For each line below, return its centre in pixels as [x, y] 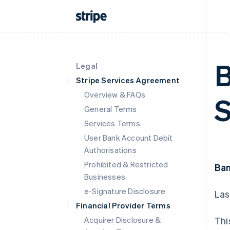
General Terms [111, 109]
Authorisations [110, 150]
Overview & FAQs [115, 94]
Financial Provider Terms [123, 205]
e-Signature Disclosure [125, 191]
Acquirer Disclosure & [123, 220]
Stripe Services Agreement [128, 80]
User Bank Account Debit [129, 138]
